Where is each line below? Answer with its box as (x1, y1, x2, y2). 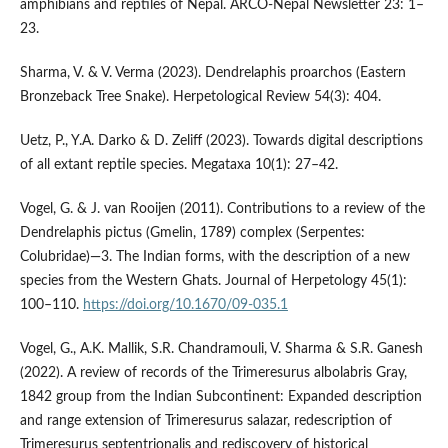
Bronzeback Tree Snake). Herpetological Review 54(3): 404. (19, 89, 381, 104)
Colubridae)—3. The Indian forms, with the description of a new (19, 249, 410, 264)
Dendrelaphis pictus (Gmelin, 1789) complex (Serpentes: (19, 225, 365, 240)
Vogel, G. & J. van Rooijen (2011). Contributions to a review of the (19, 201, 425, 216)
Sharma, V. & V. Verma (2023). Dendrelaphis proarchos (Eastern (19, 65, 406, 80)
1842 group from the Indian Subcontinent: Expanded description (19, 389, 422, 404)
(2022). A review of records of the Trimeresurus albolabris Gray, (19, 365, 407, 380)
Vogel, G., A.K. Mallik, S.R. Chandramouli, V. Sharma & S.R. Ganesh (19, 341, 423, 356)
